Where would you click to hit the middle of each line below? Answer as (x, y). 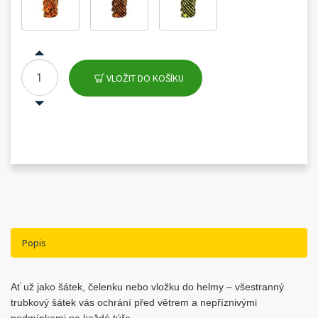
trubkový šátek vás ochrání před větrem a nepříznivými (134, 302)
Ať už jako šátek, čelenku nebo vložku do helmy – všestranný (147, 287)
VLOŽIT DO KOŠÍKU (144, 78)
